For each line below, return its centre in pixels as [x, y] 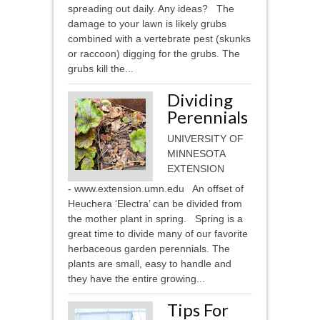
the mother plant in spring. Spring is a [155, 219]
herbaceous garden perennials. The [149, 249]
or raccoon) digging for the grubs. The [154, 54]
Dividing [200, 100]
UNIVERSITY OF [205, 139]
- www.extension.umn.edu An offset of [156, 189]
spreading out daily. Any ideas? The [151, 9]
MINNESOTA [196, 154]
